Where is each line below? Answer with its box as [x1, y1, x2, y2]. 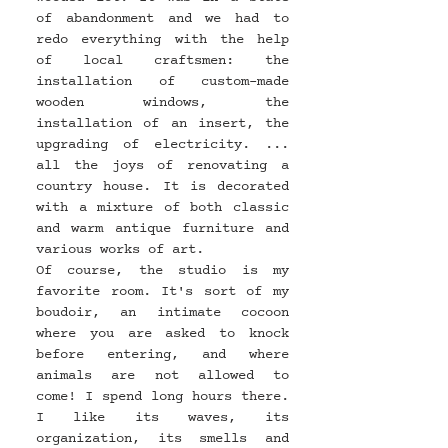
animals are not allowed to [36, 365, 289, 385]
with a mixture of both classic [36, 197, 289, 217]
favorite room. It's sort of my [36, 281, 289, 301]
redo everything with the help [36, 29, 289, 49]
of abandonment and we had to [36, 8, 289, 28]
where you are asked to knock [36, 323, 289, 343]
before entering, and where [36, 344, 289, 364]
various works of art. [36, 239, 204, 259]
